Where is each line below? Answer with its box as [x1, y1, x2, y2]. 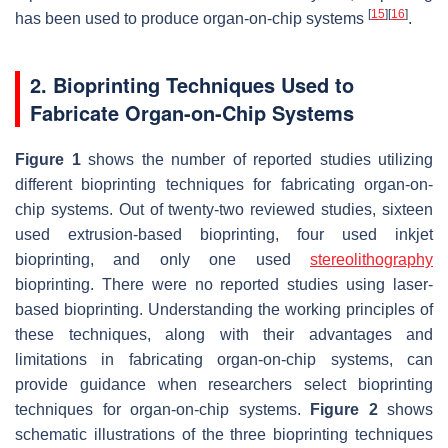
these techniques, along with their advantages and [15, 325, 433, 343]
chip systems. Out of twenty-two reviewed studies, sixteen [15, 200, 433, 218]
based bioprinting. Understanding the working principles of [15, 300, 433, 318]
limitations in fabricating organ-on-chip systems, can [15, 350, 433, 368]
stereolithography [310, 250, 433, 268]
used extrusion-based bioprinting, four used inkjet [15, 225, 433, 243]
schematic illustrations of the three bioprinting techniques [15, 425, 433, 443]
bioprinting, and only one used [15, 250, 310, 268]
